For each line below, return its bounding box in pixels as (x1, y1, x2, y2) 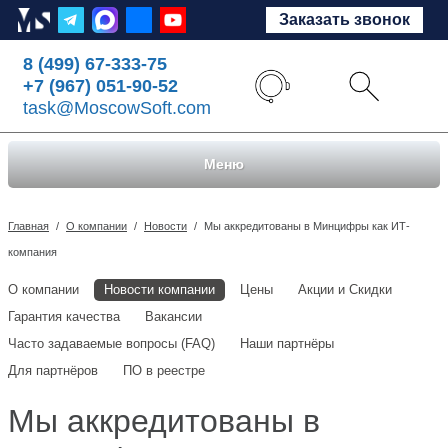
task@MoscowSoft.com (23, 98, 211, 118)
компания (8, 246, 57, 258)
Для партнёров (8, 363, 98, 378)
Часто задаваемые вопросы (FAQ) (8, 336, 215, 351)
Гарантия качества (8, 309, 120, 324)
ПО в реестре (123, 363, 205, 378)
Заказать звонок (278, 11, 410, 28)
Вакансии (145, 309, 202, 324)
